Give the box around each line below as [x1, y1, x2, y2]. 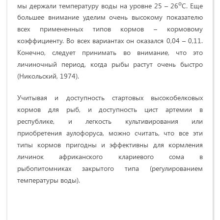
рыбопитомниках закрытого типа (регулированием [17, 164, 203, 173]
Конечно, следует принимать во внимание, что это [17, 48, 203, 57]
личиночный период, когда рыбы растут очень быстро [17, 59, 203, 69]
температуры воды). [17, 175, 80, 185]
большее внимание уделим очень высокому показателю [17, 12, 203, 22]
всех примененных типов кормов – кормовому [17, 24, 203, 34]
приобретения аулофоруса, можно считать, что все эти [17, 128, 203, 138]
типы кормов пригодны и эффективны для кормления [17, 140, 203, 150]
